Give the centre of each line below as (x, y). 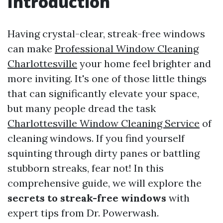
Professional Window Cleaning (127, 49)
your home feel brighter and (144, 63)
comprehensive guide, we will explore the (105, 183)
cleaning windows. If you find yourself (96, 138)
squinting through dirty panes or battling (104, 153)
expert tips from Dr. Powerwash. (83, 213)
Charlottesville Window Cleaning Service (104, 123)
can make (31, 49)
